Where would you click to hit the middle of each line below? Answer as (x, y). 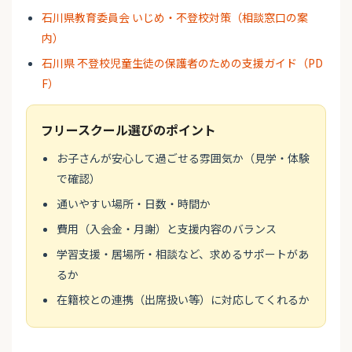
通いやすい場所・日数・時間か (134, 204)
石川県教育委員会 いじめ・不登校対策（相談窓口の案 (175, 18)
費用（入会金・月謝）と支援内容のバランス (167, 229)
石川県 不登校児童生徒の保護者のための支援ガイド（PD (182, 63)
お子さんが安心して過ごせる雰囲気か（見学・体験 (183, 158)
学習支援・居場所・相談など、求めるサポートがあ (183, 254)
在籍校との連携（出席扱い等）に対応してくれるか (183, 300)
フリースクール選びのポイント (128, 130)
